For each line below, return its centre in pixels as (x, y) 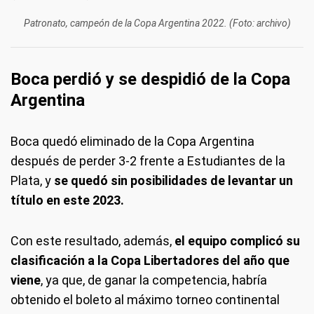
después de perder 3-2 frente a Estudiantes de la (148, 161)
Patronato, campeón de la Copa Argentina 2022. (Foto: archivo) (157, 23)
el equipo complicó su (236, 241)
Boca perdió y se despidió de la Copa (150, 79)
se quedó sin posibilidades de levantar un (173, 180)
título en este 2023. (67, 200)
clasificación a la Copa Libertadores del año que (150, 260)
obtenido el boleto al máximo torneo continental (145, 300)
